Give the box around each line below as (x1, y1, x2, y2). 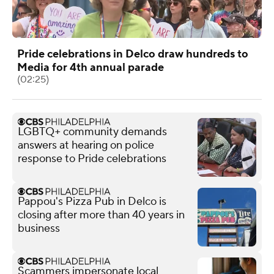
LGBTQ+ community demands (18, 124, 167, 139)
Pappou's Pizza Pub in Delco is (18, 194, 166, 209)
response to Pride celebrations (18, 151, 166, 166)
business (18, 221, 60, 235)
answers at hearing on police (18, 138, 154, 152)
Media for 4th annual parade (17, 60, 164, 75)
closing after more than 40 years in (18, 207, 185, 222)
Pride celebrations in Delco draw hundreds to (17, 46, 248, 61)
